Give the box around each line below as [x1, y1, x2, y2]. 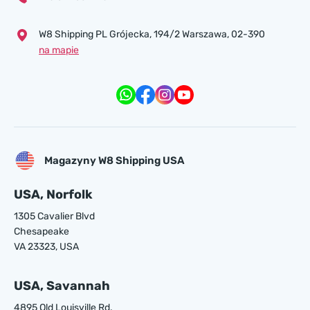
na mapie [39, 44, 79, 56]
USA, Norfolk [14, 187, 93, 202]
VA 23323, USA [14, 241, 79, 253]
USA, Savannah [14, 278, 110, 293]
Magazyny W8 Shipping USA [44, 154, 185, 167]
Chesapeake [14, 226, 69, 237]
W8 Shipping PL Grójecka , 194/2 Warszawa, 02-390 [39, 28, 265, 40]
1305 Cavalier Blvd [14, 210, 95, 222]
